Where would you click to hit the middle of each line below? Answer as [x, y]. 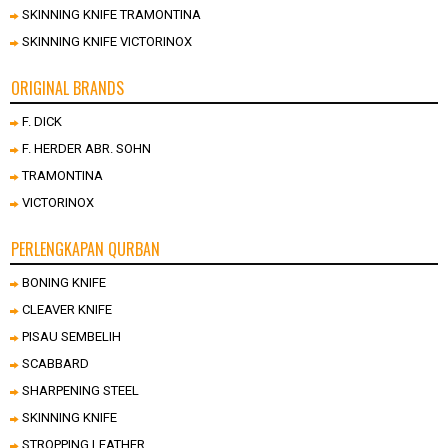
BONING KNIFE [64, 282]
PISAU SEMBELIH [71, 336]
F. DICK [42, 121]
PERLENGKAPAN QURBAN [85, 248]
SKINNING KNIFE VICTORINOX [107, 41]
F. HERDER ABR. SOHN [86, 148]
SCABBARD [55, 363]
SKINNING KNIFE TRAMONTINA [111, 14]
